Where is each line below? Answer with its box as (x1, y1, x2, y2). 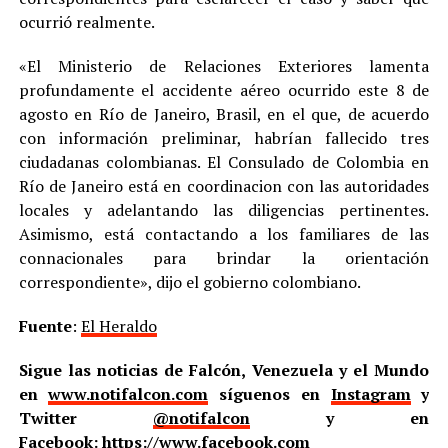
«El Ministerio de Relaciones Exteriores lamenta (18, 54, 430, 77)
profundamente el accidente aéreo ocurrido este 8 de (18, 78, 430, 101)
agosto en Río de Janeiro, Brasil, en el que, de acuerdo (18, 102, 430, 125)
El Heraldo (80, 314, 157, 337)
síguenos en (208, 382, 331, 405)
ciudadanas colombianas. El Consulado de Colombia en (18, 150, 430, 173)
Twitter (18, 406, 153, 429)
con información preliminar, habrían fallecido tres (18, 126, 430, 149)
